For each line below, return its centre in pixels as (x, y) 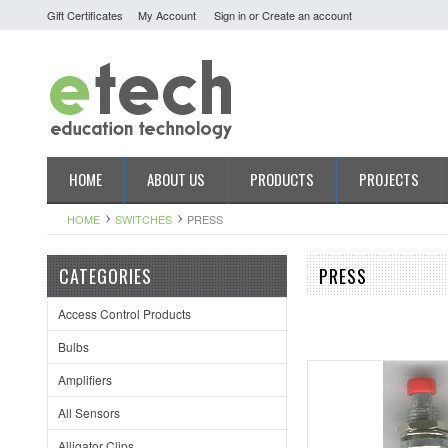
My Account (167, 15)
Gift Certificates (85, 15)
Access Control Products (124, 313)
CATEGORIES (105, 276)
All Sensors (89, 412)
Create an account (307, 15)
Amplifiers (85, 379)
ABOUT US (176, 179)
